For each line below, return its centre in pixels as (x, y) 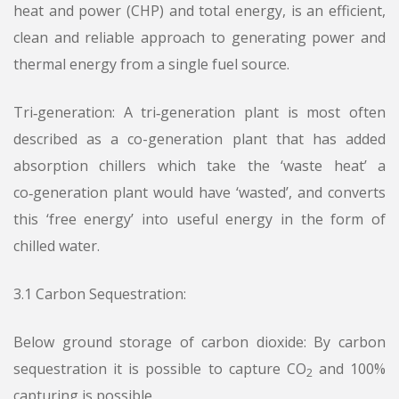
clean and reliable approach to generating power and (199, 38)
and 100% (349, 369)
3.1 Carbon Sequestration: (100, 294)
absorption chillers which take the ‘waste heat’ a (199, 166)
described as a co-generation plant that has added (199, 139)
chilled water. (57, 246)
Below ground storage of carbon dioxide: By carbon (199, 342)
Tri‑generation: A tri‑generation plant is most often (199, 113)
